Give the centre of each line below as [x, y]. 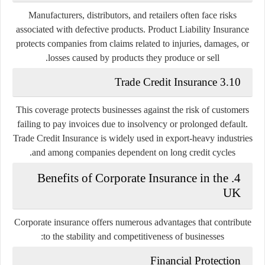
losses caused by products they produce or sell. [134, 57]
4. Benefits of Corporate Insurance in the [133, 178]
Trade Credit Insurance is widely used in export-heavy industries [132, 138]
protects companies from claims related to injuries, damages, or [132, 43]
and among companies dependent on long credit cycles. [134, 152]
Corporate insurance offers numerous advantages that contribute [132, 222]
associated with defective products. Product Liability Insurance [132, 29]
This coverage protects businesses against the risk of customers [132, 109]
